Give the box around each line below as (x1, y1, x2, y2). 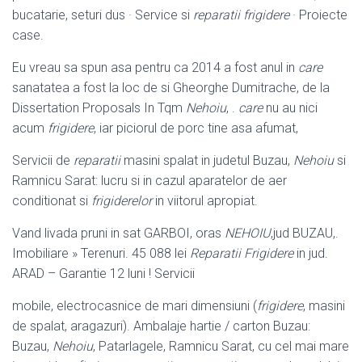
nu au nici (263, 99, 318, 116)
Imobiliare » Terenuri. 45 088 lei (12, 245, 190, 261)
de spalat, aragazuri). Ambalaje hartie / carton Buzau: (12, 318, 310, 334)
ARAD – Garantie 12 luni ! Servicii (12, 265, 195, 281)
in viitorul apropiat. (152, 192, 258, 208)
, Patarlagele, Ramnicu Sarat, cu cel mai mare (93, 338, 349, 354)
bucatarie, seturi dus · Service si (12, 6, 193, 23)
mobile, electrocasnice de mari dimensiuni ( (12, 297, 257, 314)
